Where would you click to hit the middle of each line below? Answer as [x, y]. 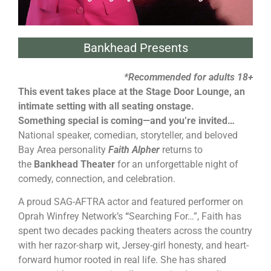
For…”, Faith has [208, 217]
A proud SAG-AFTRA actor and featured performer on [131, 202]
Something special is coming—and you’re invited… [126, 120]
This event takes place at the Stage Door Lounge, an [132, 91]
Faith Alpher [134, 149]
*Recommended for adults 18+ [188, 77]
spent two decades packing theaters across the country [135, 231]
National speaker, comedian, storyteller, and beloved [128, 135]
